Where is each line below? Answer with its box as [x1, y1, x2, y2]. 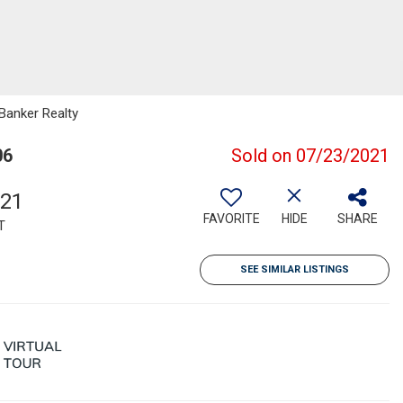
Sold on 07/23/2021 [231, 145, 390, 166]
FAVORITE [202, 211, 260, 226]
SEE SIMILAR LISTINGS [240, 264, 349, 275]
